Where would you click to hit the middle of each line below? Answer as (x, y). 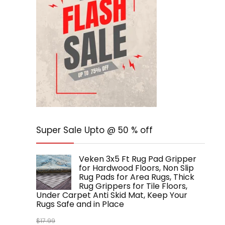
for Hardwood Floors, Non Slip (136, 168)
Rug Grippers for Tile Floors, (133, 186)
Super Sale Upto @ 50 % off (94, 130)
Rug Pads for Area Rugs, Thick (137, 177)
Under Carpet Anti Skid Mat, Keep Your (112, 195)
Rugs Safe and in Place (80, 204)
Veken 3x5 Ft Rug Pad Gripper (138, 159)
